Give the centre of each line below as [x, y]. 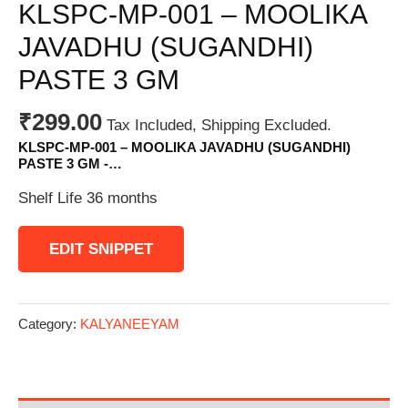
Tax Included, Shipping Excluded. [219, 125]
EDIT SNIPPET [101, 249]
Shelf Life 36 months [88, 198]
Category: [49, 323]
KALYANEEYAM [130, 323]
